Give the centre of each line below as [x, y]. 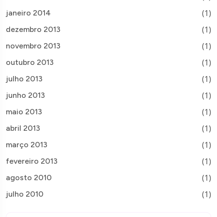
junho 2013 [25, 95]
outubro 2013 [30, 62]
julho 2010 [25, 194]
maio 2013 [24, 111]
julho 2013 [24, 78]
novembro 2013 [33, 46]
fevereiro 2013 [32, 161]
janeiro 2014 [28, 13]
